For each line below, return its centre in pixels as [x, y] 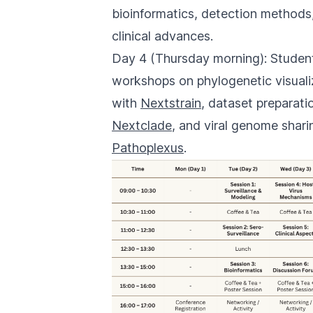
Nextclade [142, 125]
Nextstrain [171, 103]
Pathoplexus [148, 148]
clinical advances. [162, 36]
